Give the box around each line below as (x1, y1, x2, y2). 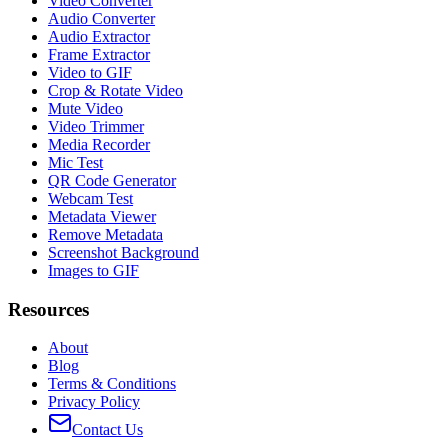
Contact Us (72, 421, 143, 439)
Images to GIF (48, 261, 139, 279)
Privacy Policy (48, 393, 140, 411)
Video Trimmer (48, 117, 144, 135)
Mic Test (48, 153, 103, 171)
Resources (8, 298, 89, 320)
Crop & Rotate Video (48, 81, 183, 99)
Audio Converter (48, 9, 155, 27)
